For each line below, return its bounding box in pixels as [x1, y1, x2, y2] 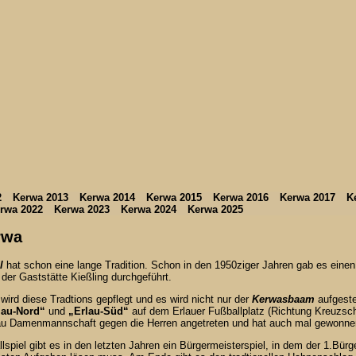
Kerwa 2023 [54, 203, 110, 215]
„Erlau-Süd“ [68, 305, 129, 318]
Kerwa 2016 [213, 192, 269, 203]
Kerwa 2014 [79, 192, 135, 203]
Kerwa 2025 [188, 203, 243, 215]
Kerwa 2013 [13, 192, 68, 203]
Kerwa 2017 [280, 192, 335, 203]
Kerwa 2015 [146, 192, 202, 203]
